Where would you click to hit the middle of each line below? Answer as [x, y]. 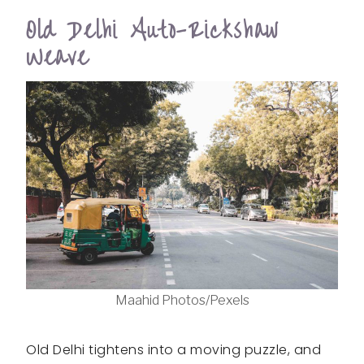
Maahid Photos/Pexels [182, 300]
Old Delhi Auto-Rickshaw [153, 30]
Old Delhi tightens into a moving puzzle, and [173, 349]
